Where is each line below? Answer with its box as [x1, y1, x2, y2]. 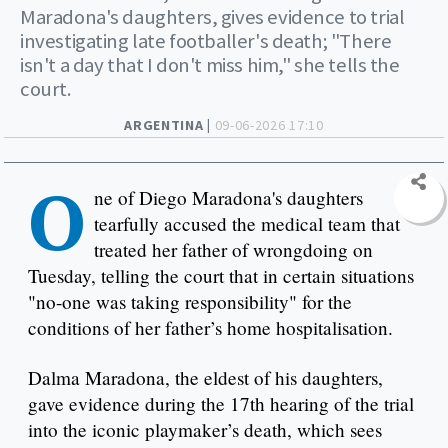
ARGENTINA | [124, 115, 215, 134]
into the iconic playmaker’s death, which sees [28, 416, 382, 442]
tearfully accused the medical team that [94, 210, 400, 236]
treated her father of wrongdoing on [94, 236, 373, 262]
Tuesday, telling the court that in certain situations [28, 262, 414, 288]
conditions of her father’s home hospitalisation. [28, 314, 393, 340]
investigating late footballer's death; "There [20, 27, 392, 54]
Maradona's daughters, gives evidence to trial [20, 3, 405, 30]
